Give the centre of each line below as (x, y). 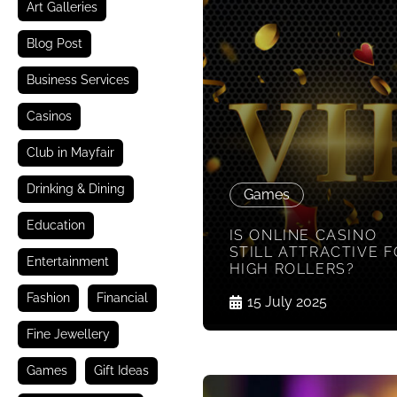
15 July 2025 (287, 302)
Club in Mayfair (70, 153)
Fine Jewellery (68, 335)
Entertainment (68, 262)
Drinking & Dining (76, 189)
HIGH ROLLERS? (292, 269)
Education (56, 226)
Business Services (78, 80)
